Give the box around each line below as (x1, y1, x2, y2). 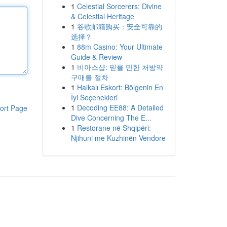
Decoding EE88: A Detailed (77, 102, 164, 112)
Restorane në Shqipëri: (77, 123, 151, 133)
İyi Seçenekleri (70, 92, 118, 102)
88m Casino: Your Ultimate (77, 42, 163, 52)
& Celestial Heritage (70, 11, 134, 21)
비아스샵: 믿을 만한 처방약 (77, 62, 163, 72)
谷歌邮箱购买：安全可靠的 (77, 21, 162, 31)
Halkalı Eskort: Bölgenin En (77, 82, 163, 92)
